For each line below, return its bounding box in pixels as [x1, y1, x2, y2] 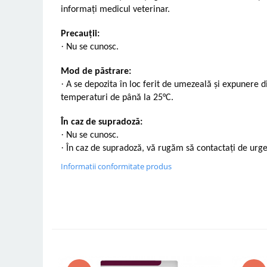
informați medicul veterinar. [61, 4, 170, 14]
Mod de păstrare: [61, 66, 131, 76]
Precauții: [61, 29, 100, 39]
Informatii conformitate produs [61, 160, 172, 172]
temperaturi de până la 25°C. [61, 92, 173, 103]
